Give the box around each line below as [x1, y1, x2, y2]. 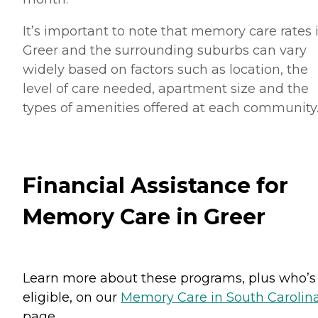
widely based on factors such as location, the [23, 61, 308, 77]
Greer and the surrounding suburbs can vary [23, 42, 307, 58]
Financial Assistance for [23, 172, 288, 199]
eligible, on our [23, 290, 121, 306]
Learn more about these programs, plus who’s [23, 270, 316, 287]
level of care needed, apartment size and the [23, 80, 309, 97]
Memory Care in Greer [23, 204, 265, 231]
